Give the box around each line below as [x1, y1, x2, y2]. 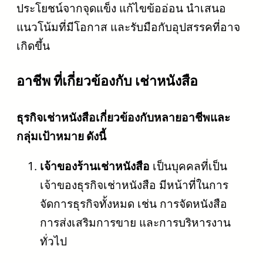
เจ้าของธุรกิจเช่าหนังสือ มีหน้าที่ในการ [40, 178, 228, 193]
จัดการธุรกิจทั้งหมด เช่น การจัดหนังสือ [40, 197, 227, 211]
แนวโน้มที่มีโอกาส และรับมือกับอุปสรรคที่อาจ [16, 20, 240, 35]
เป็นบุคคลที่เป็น [150, 159, 227, 174]
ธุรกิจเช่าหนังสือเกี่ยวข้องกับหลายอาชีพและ [16, 110, 230, 124]
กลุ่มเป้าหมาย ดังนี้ [16, 129, 106, 143]
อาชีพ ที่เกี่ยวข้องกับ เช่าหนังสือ [16, 72, 198, 89]
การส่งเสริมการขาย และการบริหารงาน [40, 215, 231, 230]
